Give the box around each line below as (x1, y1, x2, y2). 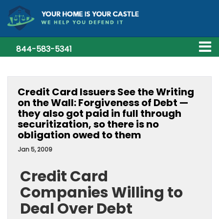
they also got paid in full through (18, 107, 181, 120)
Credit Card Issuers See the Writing (18, 85, 194, 99)
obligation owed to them (18, 128, 141, 142)
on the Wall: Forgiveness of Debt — (18, 96, 188, 109)
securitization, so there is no (18, 117, 159, 131)
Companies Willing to (20, 182, 183, 203)
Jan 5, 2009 (18, 145, 52, 153)
